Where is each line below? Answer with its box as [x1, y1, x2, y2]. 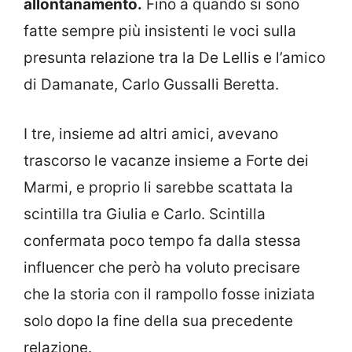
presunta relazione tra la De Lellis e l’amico [24, 49, 325, 68]
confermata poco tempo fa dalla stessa [24, 231, 301, 250]
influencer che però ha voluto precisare [24, 258, 300, 277]
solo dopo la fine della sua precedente [24, 311, 293, 330]
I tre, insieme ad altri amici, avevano [24, 124, 278, 143]
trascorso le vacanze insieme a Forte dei [24, 151, 309, 170]
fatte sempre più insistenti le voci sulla [24, 22, 296, 41]
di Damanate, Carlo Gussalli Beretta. [24, 75, 279, 94]
